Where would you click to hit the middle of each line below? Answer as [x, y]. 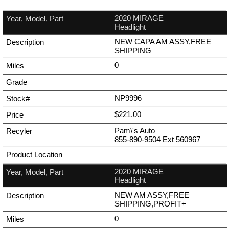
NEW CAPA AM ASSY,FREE [163, 42]
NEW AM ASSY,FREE [152, 195]
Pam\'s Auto [135, 131]
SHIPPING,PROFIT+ [150, 204]
